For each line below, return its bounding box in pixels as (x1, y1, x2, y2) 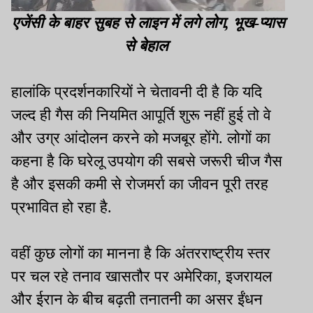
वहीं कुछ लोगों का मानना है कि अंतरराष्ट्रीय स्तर (11, 244, 270, 262)
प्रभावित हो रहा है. (11, 198, 112, 216)
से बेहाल (124, 36, 172, 54)
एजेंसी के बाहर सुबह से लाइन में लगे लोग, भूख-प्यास (11, 13, 285, 31)
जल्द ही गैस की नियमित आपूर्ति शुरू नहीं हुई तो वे (11, 105, 271, 124)
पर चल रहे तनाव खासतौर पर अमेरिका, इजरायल (11, 267, 272, 285)
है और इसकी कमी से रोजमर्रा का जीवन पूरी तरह (11, 175, 268, 193)
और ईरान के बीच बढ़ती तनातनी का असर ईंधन (11, 290, 263, 308)
